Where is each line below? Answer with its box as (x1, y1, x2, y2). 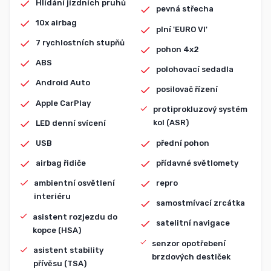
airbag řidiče (36, 158, 87, 168)
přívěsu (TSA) (33, 258, 87, 268)
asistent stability (33, 245, 104, 255)
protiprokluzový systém (152, 105, 247, 114)
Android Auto (36, 78, 91, 88)
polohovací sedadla (155, 65, 233, 74)
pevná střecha (155, 4, 214, 14)
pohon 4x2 (155, 44, 199, 54)
